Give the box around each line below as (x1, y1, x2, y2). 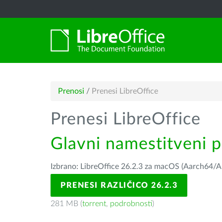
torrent (82, 200, 106, 208)
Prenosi (58, 87, 84, 95)
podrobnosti (110, 200, 152, 208)
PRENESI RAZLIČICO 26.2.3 (60, 181, 177, 189)
